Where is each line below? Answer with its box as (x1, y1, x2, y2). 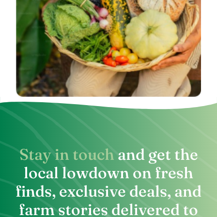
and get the (114, 144, 198, 164)
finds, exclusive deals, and (15, 181, 201, 201)
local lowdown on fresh (24, 163, 193, 182)
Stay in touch (19, 144, 114, 164)
